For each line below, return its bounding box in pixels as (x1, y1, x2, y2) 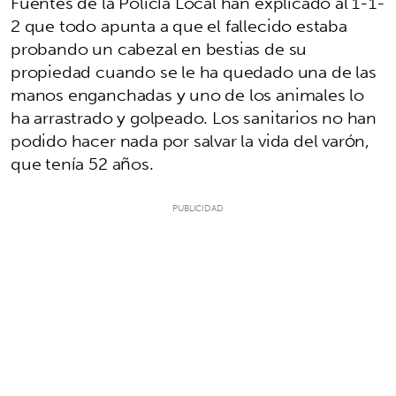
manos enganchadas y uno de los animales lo (11, 79, 365, 110)
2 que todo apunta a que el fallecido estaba (11, 10, 347, 41)
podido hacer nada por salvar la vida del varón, (11, 125, 370, 156)
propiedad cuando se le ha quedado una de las (11, 56, 377, 87)
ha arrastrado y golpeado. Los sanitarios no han (11, 102, 377, 133)
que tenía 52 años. (11, 148, 154, 179)
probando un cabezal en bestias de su (11, 33, 308, 64)
